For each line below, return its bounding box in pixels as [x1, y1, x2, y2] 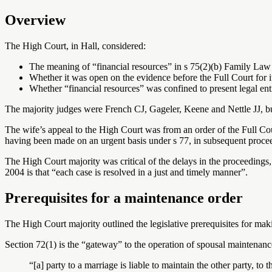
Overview [5, 12, 66, 28]
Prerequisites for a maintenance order [5, 189, 243, 206]
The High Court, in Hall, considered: [5, 40, 146, 51]
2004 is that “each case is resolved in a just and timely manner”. [5, 166, 248, 177]
